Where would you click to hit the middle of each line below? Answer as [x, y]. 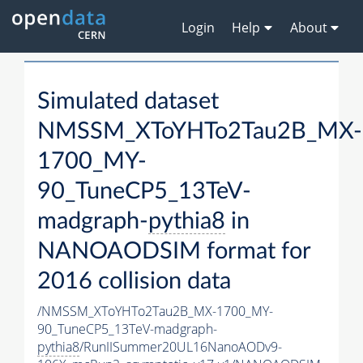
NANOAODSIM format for [174, 252]
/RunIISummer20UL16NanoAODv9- [181, 347]
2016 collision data [134, 282]
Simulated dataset [128, 102]
